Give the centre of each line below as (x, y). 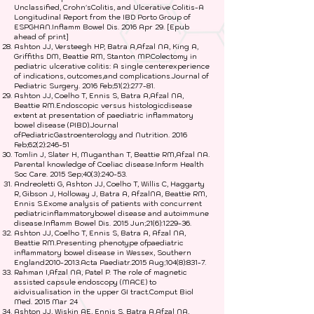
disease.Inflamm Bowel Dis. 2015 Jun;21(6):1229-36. (103, 223)
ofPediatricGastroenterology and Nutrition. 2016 (101, 135)
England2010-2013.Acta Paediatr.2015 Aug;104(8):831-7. (110, 262)
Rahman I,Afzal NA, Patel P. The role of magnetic (101, 272)
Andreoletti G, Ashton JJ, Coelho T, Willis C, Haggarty (109, 184)
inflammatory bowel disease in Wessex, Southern (103, 253)
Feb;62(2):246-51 (42, 145)
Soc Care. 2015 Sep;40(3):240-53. (70, 174)
